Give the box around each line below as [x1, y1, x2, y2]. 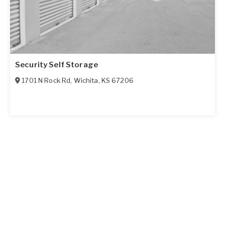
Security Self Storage [15, 60, 98, 69]
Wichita [73, 76, 98, 84]
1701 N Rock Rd [22, 76, 71, 84]
